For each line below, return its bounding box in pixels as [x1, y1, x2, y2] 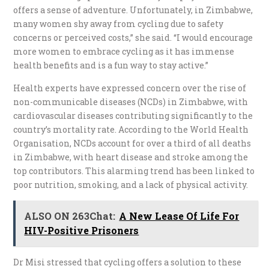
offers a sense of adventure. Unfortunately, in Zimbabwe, [13, 4, 253, 16]
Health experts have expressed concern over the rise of [13, 82, 247, 94]
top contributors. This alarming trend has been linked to [13, 165, 255, 177]
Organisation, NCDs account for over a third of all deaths [13, 137, 252, 149]
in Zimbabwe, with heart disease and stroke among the [13, 151, 249, 163]
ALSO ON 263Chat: [24, 209, 116, 222]
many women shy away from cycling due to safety [13, 17, 224, 29]
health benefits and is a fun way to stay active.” [13, 59, 209, 71]
